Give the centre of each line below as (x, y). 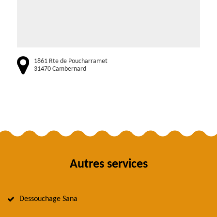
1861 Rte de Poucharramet (71, 61)
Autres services (108, 165)
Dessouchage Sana (48, 199)
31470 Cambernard (60, 69)
